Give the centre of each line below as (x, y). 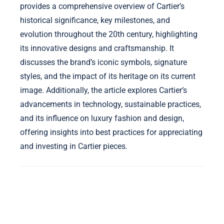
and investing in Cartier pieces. (74, 146)
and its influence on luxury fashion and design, (102, 118)
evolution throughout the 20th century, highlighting (109, 34)
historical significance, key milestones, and (95, 20)
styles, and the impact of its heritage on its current (108, 76)
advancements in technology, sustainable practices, (110, 104)
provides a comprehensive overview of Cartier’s (102, 6)
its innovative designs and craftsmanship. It (97, 48)
